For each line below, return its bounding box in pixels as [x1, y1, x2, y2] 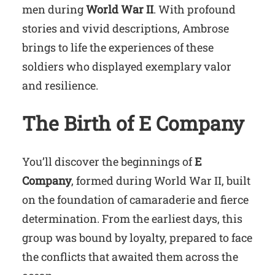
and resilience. [22, 77, 98, 93]
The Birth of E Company [22, 110, 244, 137]
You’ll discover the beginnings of [22, 153, 195, 169]
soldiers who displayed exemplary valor [22, 58, 231, 74]
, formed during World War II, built [71, 172, 250, 188]
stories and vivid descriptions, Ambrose [22, 20, 229, 36]
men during [22, 1, 86, 17]
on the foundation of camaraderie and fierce [22, 192, 249, 207]
